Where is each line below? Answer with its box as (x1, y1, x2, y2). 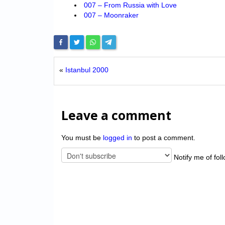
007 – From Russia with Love (83, 1, 177, 10)
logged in (103, 134, 132, 142)
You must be (61, 134, 103, 142)
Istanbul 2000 (65, 66, 108, 74)
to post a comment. (132, 134, 195, 142)
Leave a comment (61, 107, 171, 124)
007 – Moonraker (83, 11, 139, 20)
